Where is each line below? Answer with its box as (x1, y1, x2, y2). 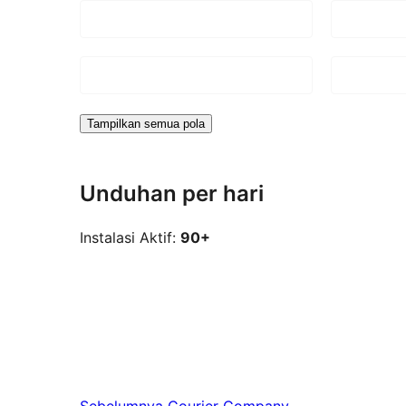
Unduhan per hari (80, 179, 264, 207)
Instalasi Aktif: (80, 228, 180, 247)
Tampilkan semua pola (87, 116, 205, 130)
